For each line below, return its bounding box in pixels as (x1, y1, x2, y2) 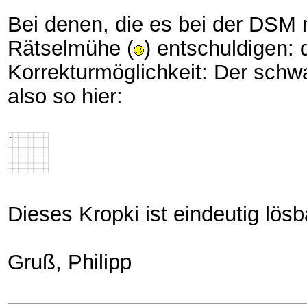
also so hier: (8, 84, 123, 108)
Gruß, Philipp (8, 250, 132, 273)
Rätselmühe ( (8, 36, 134, 60)
